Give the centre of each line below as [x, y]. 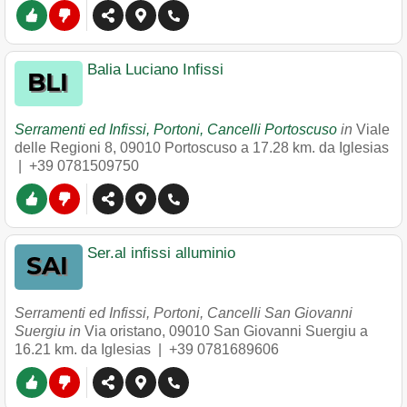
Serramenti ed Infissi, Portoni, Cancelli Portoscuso [176, 129]
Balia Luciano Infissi [155, 69]
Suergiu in [50, 331]
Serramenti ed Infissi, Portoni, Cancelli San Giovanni [184, 313]
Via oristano [123, 331]
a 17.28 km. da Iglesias [315, 148]
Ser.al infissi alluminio [161, 253]
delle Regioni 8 [64, 148]
